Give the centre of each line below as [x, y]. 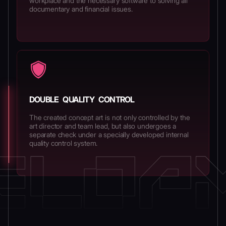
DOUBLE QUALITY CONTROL [82, 99]
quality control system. [64, 143]
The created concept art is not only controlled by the [110, 117]
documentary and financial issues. [81, 9]
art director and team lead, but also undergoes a [103, 126]
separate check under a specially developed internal [109, 134]
